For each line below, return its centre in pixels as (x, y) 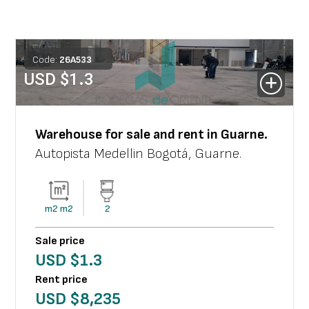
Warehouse (69, 134)
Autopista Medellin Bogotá (112, 154)
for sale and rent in (162, 134)
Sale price (60, 241)
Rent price (62, 280)
